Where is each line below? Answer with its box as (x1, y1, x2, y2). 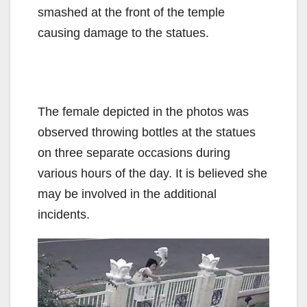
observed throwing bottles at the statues (38, 125, 256, 139)
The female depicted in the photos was (38, 104, 249, 119)
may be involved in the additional (38, 186, 217, 201)
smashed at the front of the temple (38, 5, 225, 19)
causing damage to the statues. (38, 25, 209, 40)
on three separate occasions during (38, 145, 230, 160)
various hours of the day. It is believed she (38, 166, 267, 180)
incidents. (38, 207, 90, 221)
